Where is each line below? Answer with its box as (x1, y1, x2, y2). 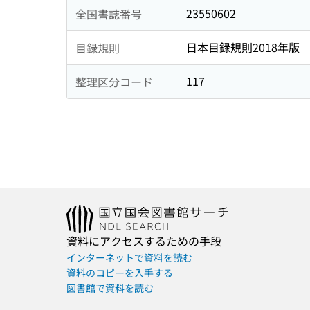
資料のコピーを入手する (66, 266, 173, 280)
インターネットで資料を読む (66, 250, 192, 265)
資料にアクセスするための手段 (66, 232, 221, 250)
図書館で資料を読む (66, 281, 154, 295)
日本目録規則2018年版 (186, 39, 300, 56)
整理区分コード (75, 73, 153, 90)
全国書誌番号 (75, 5, 142, 22)
